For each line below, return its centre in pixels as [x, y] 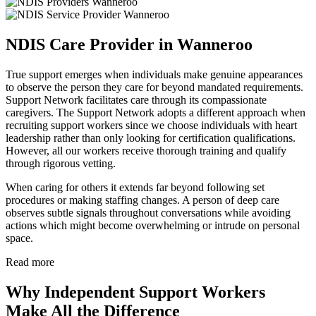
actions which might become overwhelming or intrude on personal [153, 225]
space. [19, 238]
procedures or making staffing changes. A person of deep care [142, 200]
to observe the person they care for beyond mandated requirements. [154, 87]
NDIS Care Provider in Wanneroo [129, 44]
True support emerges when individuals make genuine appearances [154, 74]
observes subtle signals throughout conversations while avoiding [148, 212]
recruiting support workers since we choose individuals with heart [151, 125]
